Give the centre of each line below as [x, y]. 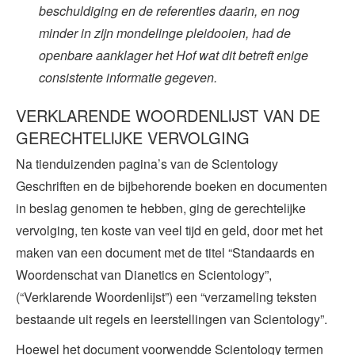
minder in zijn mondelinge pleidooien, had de [164, 32]
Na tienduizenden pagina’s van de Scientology [147, 163]
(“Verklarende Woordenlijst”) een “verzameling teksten [166, 296]
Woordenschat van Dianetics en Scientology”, [144, 274]
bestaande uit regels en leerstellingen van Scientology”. [172, 319]
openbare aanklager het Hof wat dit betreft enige [173, 55]
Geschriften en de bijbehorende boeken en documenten [172, 185]
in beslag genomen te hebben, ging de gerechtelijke [161, 208]
